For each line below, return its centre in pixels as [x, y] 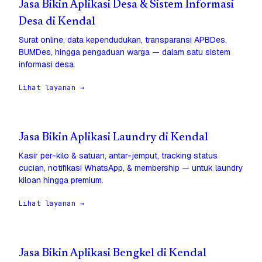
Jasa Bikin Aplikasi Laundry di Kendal [113, 138]
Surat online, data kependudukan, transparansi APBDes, [123, 40]
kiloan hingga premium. [61, 180]
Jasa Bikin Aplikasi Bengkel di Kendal [113, 254]
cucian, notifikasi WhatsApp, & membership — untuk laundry [131, 168]
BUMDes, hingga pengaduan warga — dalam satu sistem [125, 52]
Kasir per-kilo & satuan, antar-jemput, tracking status [118, 156]
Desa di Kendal [57, 22]
